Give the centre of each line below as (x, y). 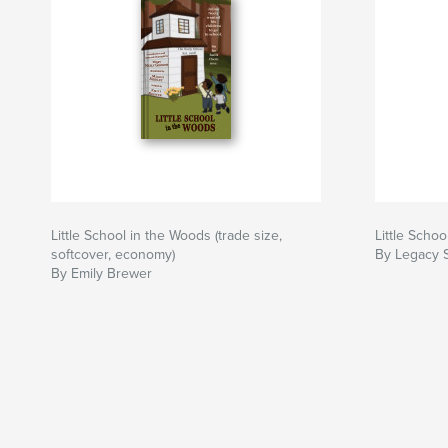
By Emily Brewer (101, 274)
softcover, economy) (113, 255)
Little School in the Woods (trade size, (166, 236)
